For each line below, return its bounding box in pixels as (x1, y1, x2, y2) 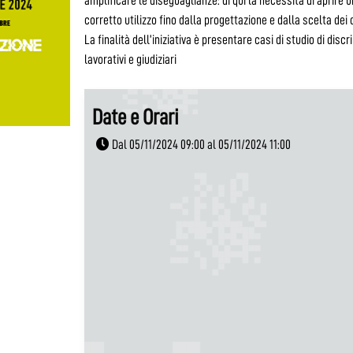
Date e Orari (92, 106, 180, 129)
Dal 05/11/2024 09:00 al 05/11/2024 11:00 (110, 138, 292, 152)
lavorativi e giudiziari (84, 52, 177, 66)
